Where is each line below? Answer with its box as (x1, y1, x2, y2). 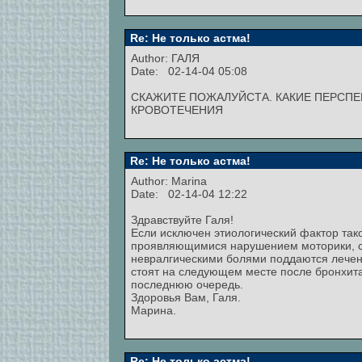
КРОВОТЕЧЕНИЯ (131, 103, 223, 116)
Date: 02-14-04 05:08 (131, 65, 247, 78)
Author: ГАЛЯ (131, 52, 203, 65)
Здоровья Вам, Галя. (131, 291, 241, 304)
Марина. (131, 304, 176, 317)
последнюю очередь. (131, 278, 243, 291)
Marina (171, 175, 207, 187)
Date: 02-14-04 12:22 (131, 187, 247, 200)
